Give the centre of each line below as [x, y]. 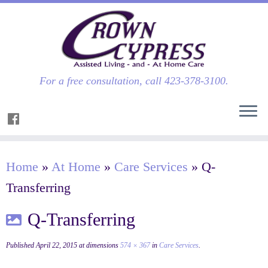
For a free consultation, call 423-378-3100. [134, 81]
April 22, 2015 [57, 245]
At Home [76, 167]
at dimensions [98, 245]
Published [20, 245]
